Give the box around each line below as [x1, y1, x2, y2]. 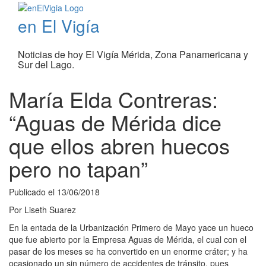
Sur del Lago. [18, 58, 74, 72]
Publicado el [9, 186, 57, 198]
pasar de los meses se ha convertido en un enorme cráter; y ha [9, 245, 248, 258]
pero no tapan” [9, 153, 148, 184]
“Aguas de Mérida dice [9, 107, 221, 138]
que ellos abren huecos [9, 130, 230, 161]
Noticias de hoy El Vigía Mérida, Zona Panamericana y [18, 47, 248, 62]
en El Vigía [18, 14, 100, 38]
